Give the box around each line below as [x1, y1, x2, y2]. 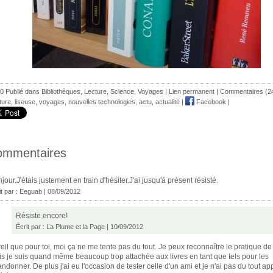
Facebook [194, 97, 226, 105]
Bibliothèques [41, 87, 80, 95]
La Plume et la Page [46, 222, 105, 230]
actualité [155, 97, 180, 105]
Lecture [84, 87, 107, 95]
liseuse [15, 97, 35, 105]
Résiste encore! [16, 211, 68, 220]
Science [110, 87, 134, 95]
